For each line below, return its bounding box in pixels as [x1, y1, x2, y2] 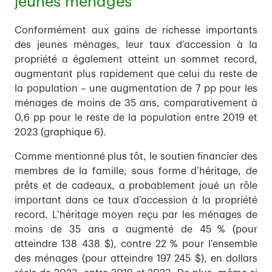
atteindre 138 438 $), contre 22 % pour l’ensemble [15, 239, 257, 250]
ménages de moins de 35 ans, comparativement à [15, 98, 257, 109]
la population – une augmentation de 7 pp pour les [15, 84, 257, 94]
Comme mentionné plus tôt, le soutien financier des [15, 152, 257, 162]
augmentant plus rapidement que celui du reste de [15, 69, 257, 80]
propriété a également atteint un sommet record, [15, 55, 257, 65]
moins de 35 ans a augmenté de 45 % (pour [15, 225, 257, 235]
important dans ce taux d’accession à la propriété [15, 195, 257, 206]
